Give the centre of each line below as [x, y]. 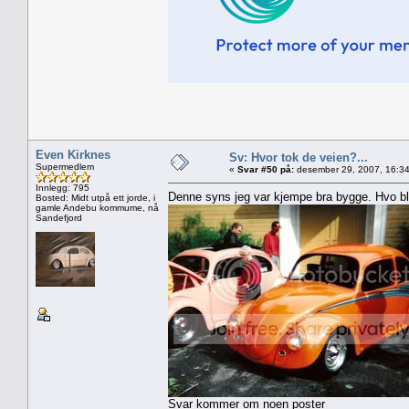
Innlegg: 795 [63, 187]
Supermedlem [65, 166]
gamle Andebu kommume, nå [97, 207]
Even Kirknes [73, 154]
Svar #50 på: [266, 169]
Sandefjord [59, 217]
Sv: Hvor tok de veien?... [299, 157]
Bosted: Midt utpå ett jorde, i [95, 197]
